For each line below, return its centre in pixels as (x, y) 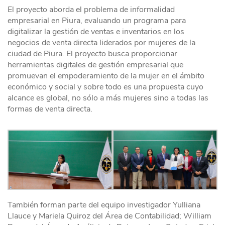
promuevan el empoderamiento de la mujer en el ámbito (106, 76)
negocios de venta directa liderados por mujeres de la (101, 43)
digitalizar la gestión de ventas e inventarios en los (96, 32)
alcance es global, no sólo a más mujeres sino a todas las (108, 98)
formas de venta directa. (50, 109)
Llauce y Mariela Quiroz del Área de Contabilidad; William (109, 216)
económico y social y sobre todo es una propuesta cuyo (105, 87)
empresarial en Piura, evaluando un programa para (97, 21)
